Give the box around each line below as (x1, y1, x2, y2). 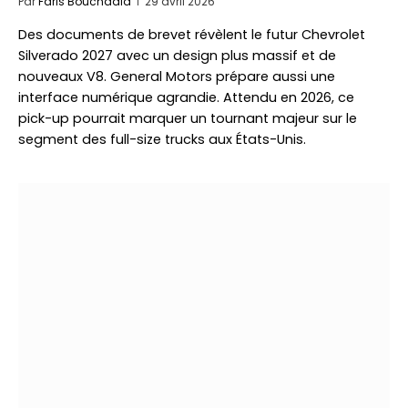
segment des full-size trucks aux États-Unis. (18, 130, 306, 148)
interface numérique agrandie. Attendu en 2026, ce (18, 88, 354, 107)
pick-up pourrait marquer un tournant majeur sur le (18, 109, 357, 127)
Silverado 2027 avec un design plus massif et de (18, 46, 336, 65)
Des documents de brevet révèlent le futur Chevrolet (18, 25, 365, 44)
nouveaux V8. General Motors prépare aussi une (18, 67, 335, 86)
